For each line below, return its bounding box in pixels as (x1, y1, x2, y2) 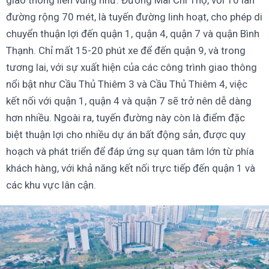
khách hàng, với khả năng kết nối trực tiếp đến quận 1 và (6, 162, 255, 175)
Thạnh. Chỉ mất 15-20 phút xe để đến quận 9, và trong (6, 44, 246, 57)
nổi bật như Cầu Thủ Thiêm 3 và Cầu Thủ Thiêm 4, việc (6, 78, 247, 91)
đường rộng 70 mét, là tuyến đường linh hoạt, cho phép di (6, 11, 262, 23)
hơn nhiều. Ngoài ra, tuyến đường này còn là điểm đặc (6, 112, 245, 124)
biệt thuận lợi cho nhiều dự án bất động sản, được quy (6, 128, 246, 141)
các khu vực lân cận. (6, 179, 96, 192)
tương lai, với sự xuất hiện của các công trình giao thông (6, 61, 257, 74)
